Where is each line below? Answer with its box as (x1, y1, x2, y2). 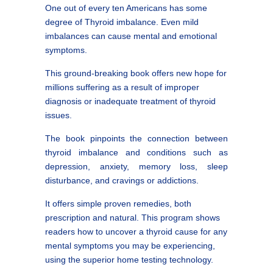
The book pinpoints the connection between (45, 133, 228, 143)
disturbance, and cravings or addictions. (45, 175, 199, 185)
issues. (45, 110, 72, 120)
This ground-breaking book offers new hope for (45, 68, 227, 78)
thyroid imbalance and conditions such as (45, 147, 228, 157)
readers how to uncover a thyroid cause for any (45, 226, 227, 236)
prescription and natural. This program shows (45, 212, 220, 222)
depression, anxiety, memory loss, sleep (45, 161, 228, 171)
